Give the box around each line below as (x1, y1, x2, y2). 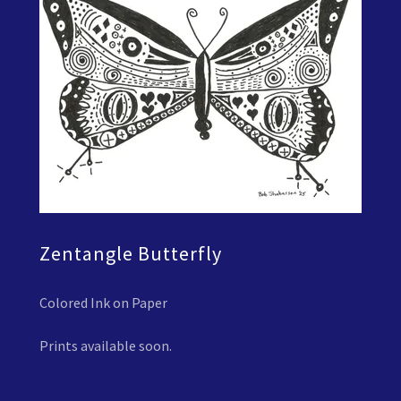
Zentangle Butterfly (39, 241, 222, 266)
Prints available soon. (39, 336, 172, 354)
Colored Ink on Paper (39, 293, 167, 311)
